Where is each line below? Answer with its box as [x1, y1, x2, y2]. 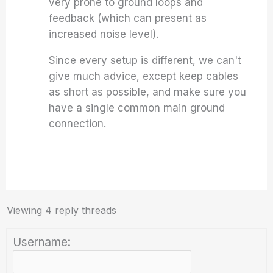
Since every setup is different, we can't [49, 54, 242, 66]
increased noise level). [49, 28, 159, 40]
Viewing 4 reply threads [7, 204, 117, 216]
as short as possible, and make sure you [49, 86, 247, 98]
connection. [49, 118, 107, 130]
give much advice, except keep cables [49, 70, 239, 82]
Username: [13, 235, 71, 249]
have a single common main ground [49, 102, 225, 114]
